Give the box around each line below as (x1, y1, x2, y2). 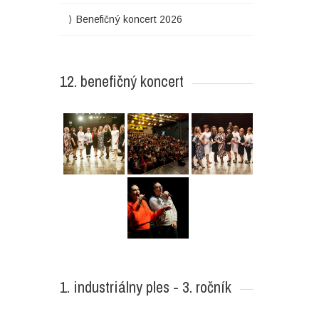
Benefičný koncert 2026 (75, 14, 182, 25)
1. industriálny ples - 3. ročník (59, 276, 231, 298)
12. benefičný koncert (59, 70, 184, 92)
